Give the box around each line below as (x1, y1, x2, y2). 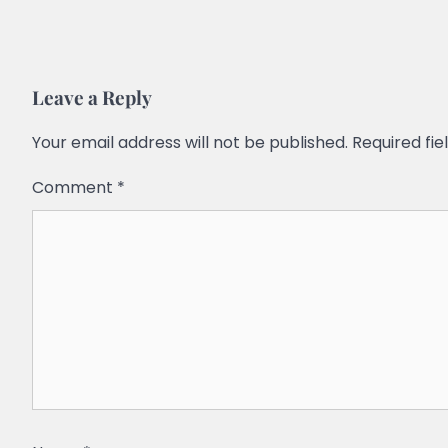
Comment (32, 175, 117, 199)
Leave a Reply (32, 83, 152, 110)
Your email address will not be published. (32, 130, 348, 154)
